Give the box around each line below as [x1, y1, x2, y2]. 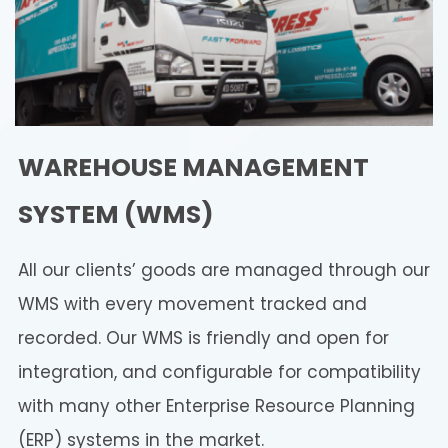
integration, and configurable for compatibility [18, 360, 421, 385]
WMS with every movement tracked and [18, 292, 367, 317]
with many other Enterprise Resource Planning [18, 394, 415, 419]
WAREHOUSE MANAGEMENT [18, 150, 369, 186]
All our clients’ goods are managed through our [18, 258, 430, 283]
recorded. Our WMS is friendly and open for [18, 326, 389, 351]
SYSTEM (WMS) [18, 197, 214, 233]
